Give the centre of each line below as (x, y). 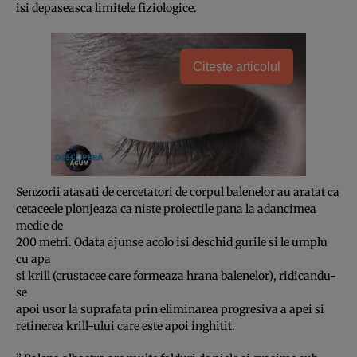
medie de (39, 225)
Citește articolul (237, 66)
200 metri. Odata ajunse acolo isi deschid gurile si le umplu (172, 242)
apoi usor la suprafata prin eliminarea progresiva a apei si (170, 309)
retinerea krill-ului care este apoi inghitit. (126, 326)
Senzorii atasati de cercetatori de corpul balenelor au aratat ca (178, 192)
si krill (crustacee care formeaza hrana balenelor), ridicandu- (176, 275)
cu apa (33, 259)
